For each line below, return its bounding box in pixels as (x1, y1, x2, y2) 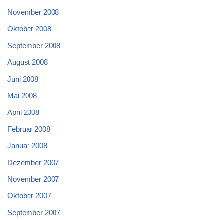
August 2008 (7, 57, 48, 66)
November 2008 (7, 7, 59, 16)
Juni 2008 (7, 74, 38, 83)
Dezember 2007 (7, 158, 59, 166)
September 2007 (7, 208, 60, 217)
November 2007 (7, 174, 59, 183)
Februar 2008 (7, 124, 50, 133)
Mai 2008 (7, 91, 37, 100)
